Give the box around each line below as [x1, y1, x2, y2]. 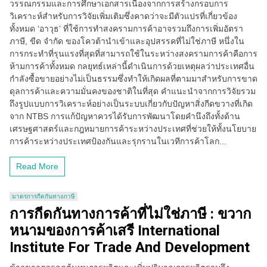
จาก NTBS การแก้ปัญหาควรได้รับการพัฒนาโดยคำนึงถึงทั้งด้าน [10, 111, 240, 121]
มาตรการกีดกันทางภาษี [12, 193, 75, 200]
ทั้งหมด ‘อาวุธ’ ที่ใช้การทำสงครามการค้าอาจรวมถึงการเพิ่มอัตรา [10, 24, 243, 33]
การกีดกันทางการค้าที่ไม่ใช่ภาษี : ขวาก [10, 206, 252, 222]
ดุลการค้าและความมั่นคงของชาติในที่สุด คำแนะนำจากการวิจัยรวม [10, 86, 256, 96]
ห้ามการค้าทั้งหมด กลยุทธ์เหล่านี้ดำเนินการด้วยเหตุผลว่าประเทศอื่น [10, 61, 254, 71]
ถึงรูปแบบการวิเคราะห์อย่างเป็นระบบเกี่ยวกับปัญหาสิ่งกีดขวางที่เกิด [10, 99, 253, 108]
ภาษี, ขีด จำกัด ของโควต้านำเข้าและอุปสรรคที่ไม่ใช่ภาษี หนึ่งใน [10, 36, 244, 46]
